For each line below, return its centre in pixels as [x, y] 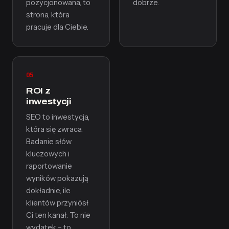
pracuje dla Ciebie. [57, 27]
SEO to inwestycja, [58, 117]
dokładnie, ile [48, 191]
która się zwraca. [54, 129]
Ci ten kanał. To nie [58, 215]
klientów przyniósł [57, 203]
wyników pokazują [57, 178]
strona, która [48, 15]
